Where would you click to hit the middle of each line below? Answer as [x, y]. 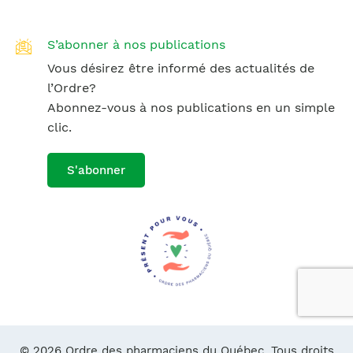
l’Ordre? [72, 88]
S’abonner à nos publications [136, 45]
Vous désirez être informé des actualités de [181, 68]
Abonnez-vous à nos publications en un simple [191, 108]
